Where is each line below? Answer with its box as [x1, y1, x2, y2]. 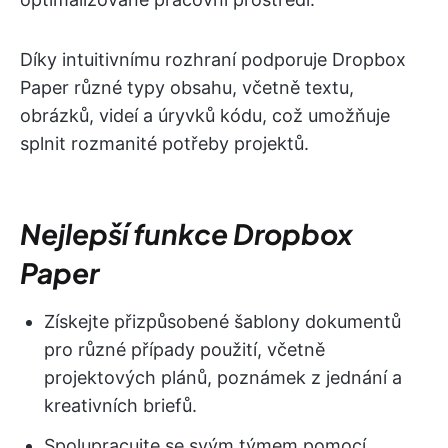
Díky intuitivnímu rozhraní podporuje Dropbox [20, 48, 406, 70]
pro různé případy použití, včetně [44, 338, 325, 360]
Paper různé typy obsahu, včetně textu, [20, 76, 354, 98]
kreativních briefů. [44, 394, 197, 416]
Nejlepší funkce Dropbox [20, 215, 353, 251]
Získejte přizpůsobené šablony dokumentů [44, 310, 401, 332]
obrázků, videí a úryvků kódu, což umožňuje [20, 104, 390, 126]
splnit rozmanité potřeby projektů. [20, 132, 309, 154]
